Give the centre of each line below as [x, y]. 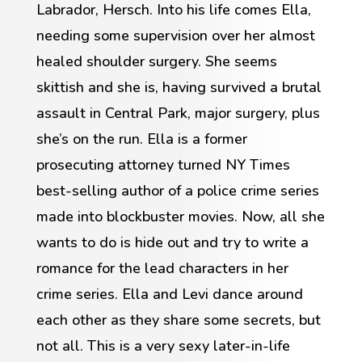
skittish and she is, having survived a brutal [179, 87]
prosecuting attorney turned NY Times [163, 164]
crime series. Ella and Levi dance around [169, 294]
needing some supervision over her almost [175, 35]
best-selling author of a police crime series [177, 190]
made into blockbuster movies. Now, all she [180, 216]
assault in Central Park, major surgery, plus [178, 113]
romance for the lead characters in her [162, 268]
